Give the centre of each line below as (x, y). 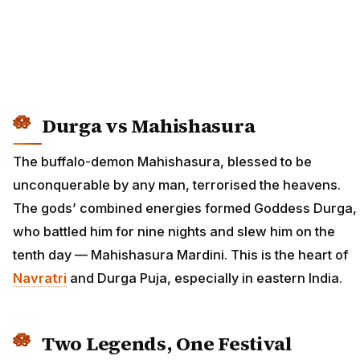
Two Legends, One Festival (167, 343)
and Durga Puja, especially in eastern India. (205, 278)
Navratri (40, 278)
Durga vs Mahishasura (149, 126)
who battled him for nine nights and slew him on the (174, 231)
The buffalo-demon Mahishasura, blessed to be (162, 161)
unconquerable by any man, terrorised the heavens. (177, 184)
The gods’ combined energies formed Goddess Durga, (185, 208)
